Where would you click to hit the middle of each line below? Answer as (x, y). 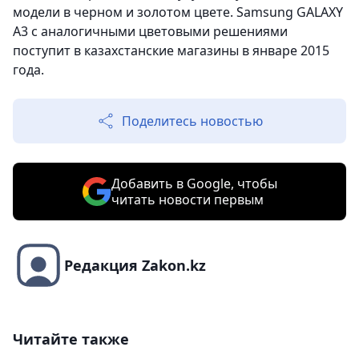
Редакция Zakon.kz (135, 266)
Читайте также (71, 339)
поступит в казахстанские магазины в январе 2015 (171, 51)
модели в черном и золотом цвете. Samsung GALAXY (178, 12)
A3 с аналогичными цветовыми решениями (150, 32)
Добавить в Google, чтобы (194, 184)
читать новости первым (187, 200)
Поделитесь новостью (192, 121)
